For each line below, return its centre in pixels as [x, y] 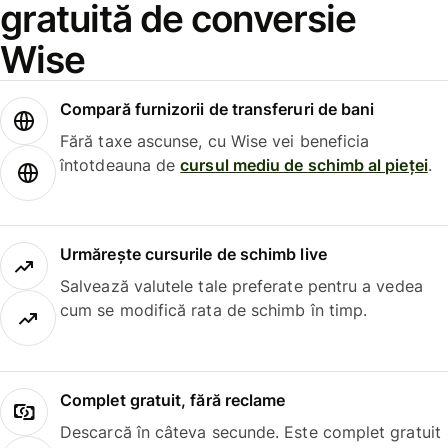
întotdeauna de [120, 164]
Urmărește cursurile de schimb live [193, 254]
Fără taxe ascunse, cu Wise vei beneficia [215, 140]
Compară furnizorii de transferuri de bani [217, 108]
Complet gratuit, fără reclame [173, 399]
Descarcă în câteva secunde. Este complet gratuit [250, 431]
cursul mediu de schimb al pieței [304, 164]
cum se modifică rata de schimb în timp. [214, 310]
